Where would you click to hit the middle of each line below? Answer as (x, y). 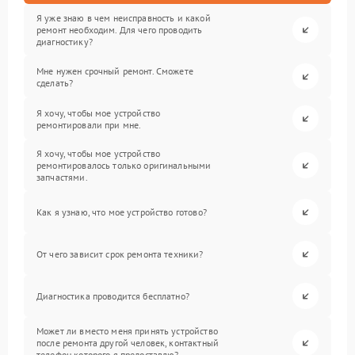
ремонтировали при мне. (89, 124)
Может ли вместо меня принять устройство (127, 331)
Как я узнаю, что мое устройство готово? (122, 212)
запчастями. (62, 177)
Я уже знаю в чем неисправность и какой (124, 18)
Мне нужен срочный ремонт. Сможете (115, 71)
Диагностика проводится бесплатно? (113, 296)
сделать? (55, 82)
